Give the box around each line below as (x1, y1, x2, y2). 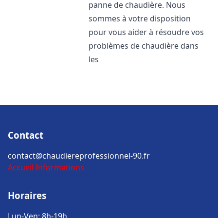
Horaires (8, 189, 46, 201)
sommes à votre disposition (89, 13, 191, 24)
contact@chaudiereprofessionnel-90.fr (8, 150, 150, 161)
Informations (36, 162, 84, 173)
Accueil (8, 162, 34, 173)
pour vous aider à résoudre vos (89, 27, 204, 37)
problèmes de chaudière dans (89, 40, 199, 51)
